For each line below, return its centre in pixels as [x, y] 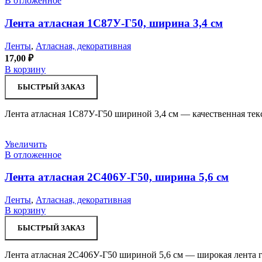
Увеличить [26, 144]
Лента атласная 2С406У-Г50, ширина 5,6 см [117, 177]
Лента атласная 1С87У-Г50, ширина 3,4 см [114, 23]
